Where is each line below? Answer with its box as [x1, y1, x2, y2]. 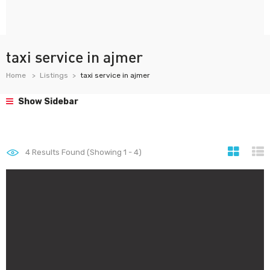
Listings [40, 71, 68, 80]
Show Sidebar [16, 96, 78, 107]
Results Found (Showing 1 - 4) [30, 148, 142, 157]
